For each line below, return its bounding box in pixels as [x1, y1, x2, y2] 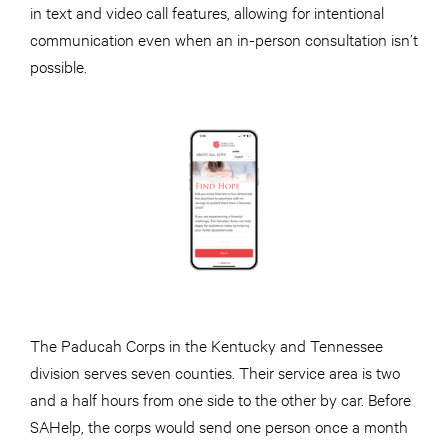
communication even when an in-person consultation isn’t [30, 28, 418, 50]
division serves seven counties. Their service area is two [30, 361, 400, 383]
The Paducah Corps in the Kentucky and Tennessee [30, 334, 383, 356]
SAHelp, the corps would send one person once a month [30, 415, 408, 437]
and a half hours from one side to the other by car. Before [30, 388, 411, 410]
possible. [30, 55, 87, 77]
